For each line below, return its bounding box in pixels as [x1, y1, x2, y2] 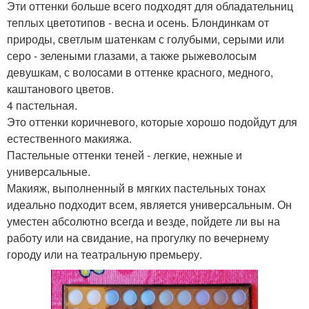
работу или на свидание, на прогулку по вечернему [7, 229, 269, 246]
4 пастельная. [7, 97, 77, 113]
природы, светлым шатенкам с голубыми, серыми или [7, 30, 284, 47]
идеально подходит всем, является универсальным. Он [7, 196, 292, 212]
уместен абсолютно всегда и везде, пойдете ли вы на [7, 212, 280, 229]
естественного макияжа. [7, 130, 132, 146]
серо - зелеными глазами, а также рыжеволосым [7, 47, 257, 63]
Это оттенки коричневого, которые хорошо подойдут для [7, 113, 297, 130]
